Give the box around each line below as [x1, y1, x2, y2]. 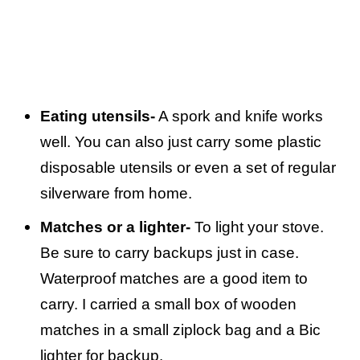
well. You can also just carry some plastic [40, 133, 321, 151]
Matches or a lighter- [40, 219, 190, 236]
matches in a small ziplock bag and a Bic [40, 321, 321, 339]
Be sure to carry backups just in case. [40, 244, 299, 262]
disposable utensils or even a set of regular [40, 159, 336, 177]
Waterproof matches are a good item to [40, 270, 308, 288]
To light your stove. [190, 219, 324, 236]
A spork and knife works [155, 108, 323, 125]
